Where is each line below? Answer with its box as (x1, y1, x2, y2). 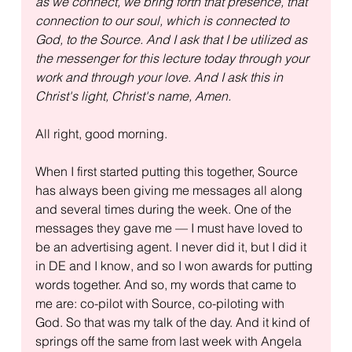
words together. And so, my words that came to (35, 276, 299, 292)
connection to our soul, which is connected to (35, 12, 292, 28)
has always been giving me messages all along (35, 181, 306, 198)
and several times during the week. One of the (35, 200, 295, 217)
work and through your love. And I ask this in (35, 68, 286, 85)
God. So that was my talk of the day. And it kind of (35, 313, 313, 330)
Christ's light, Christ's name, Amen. (35, 87, 231, 104)
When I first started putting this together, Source (35, 163, 301, 179)
